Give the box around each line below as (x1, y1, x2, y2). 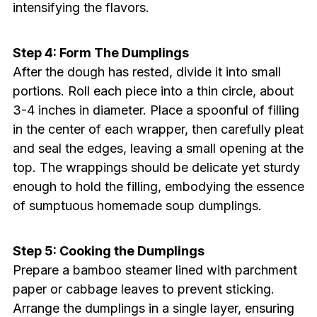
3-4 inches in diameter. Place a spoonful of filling (12, 103, 299, 118)
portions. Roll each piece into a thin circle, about (12, 83, 294, 99)
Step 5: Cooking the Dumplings (12, 243, 204, 259)
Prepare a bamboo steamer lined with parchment (12, 263, 297, 278)
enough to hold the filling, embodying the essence (12, 179, 304, 195)
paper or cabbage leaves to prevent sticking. (12, 282, 275, 297)
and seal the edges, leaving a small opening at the (12, 141, 304, 156)
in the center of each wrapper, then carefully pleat (12, 122, 304, 137)
